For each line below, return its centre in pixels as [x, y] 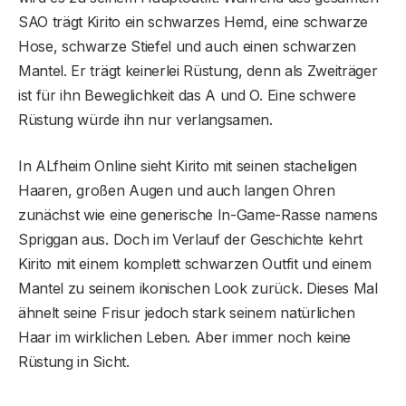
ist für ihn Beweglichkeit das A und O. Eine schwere [187, 96]
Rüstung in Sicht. [74, 362]
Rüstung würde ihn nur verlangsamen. [145, 120]
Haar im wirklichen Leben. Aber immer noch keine [184, 338]
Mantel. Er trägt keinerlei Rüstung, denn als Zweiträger [198, 71]
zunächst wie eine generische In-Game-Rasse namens [198, 215]
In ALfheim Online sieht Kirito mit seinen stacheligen [188, 166]
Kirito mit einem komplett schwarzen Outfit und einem [195, 264]
